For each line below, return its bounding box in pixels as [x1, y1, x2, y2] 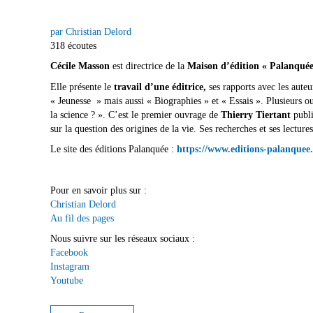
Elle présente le [50, 81, 114, 92]
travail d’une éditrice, [114, 81, 206, 92]
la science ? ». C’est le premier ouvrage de [50, 109, 221, 120]
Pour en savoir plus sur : [50, 184, 147, 196]
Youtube [50, 275, 83, 286]
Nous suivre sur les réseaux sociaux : [50, 233, 195, 245]
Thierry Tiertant [221, 109, 291, 120]
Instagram [50, 261, 89, 272]
